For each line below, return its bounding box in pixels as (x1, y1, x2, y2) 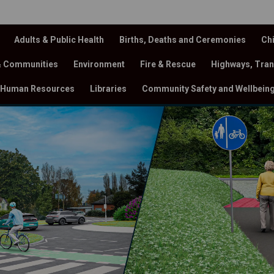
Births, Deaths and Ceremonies (119, 35, 246, 45)
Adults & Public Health (14, 35, 104, 45)
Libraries (90, 84, 127, 94)
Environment (73, 59, 125, 69)
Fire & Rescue (140, 59, 196, 69)
